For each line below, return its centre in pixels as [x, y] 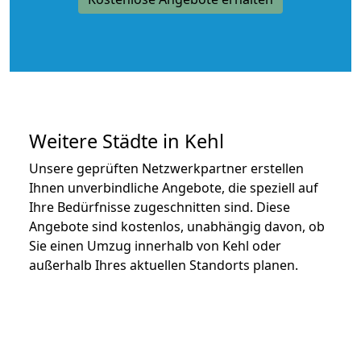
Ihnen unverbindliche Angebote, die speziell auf [174, 187]
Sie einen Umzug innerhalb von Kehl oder [155, 245]
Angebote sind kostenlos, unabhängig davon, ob [177, 226]
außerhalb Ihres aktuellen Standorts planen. [164, 265]
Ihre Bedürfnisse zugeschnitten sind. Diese [160, 207]
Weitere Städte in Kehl [127, 141]
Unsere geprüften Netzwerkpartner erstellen [166, 168]
